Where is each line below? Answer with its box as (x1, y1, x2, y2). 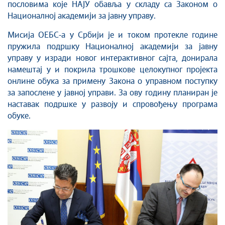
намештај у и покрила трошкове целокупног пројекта (8, 66, 217, 74)
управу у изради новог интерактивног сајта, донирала (8, 54, 217, 62)
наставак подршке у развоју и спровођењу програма (8, 100, 217, 108)
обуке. (8, 112, 31, 120)
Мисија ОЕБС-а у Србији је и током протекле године (8, 31, 217, 39)
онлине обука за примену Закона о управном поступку (8, 77, 217, 85)
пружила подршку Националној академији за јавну (8, 43, 217, 51)
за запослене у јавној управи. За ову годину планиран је (8, 89, 217, 97)
